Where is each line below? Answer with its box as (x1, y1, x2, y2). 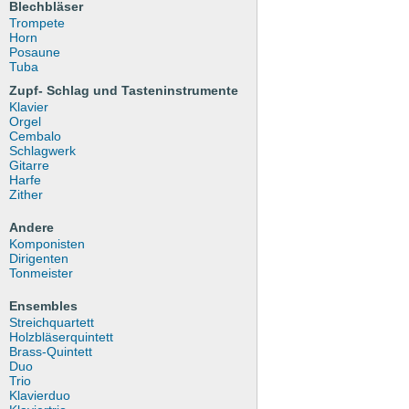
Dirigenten (9, 251, 68, 266)
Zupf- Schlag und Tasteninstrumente (9, 83, 238, 98)
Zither (9, 187, 43, 202)
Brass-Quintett (9, 344, 92, 359)
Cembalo (9, 129, 61, 143)
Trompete (9, 16, 65, 30)
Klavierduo (9, 388, 70, 403)
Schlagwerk (9, 143, 76, 158)
